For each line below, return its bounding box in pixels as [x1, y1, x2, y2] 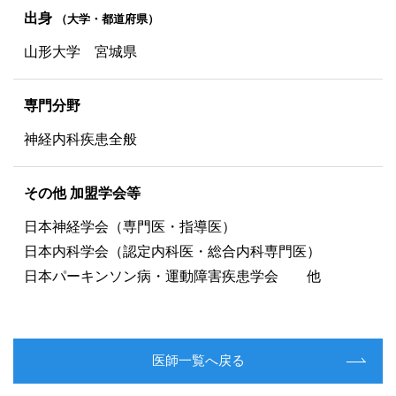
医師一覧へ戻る [151, 354, 245, 369]
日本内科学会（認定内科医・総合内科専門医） [24, 243, 335, 259]
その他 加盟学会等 [24, 185, 141, 201]
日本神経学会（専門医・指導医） [24, 218, 236, 234]
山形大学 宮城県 [24, 43, 137, 59]
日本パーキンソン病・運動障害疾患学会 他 [24, 268, 321, 284]
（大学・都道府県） [56, 11, 159, 26]
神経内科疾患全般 [24, 131, 137, 147]
